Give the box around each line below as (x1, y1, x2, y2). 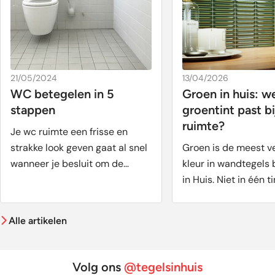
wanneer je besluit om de (10, 157, 123, 170)
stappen (10, 102, 55, 117)
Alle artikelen (9, 214, 67, 227)
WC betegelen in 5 (10, 86, 114, 101)
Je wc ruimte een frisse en (10, 125, 128, 138)
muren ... (10, 172, 47, 186)
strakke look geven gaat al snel (10, 141, 147, 154)
